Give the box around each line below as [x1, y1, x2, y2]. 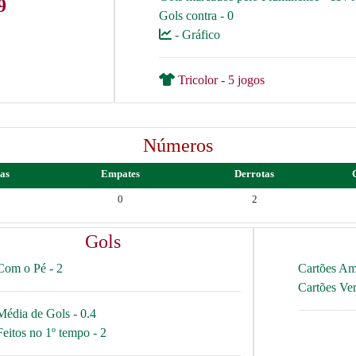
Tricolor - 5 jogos [175, 73, 265, 87]
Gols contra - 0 [159, 9, 234, 22]
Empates [101, 168, 140, 180]
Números [143, 135, 213, 156]
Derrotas [234, 168, 274, 180]
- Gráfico [172, 28, 220, 41]
